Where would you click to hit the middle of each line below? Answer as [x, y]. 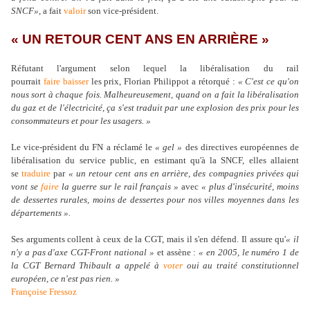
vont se [26, 187]
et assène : [176, 253]
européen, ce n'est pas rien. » [65, 279]
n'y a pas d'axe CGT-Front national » [83, 253]
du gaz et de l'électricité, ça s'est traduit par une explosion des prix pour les [155, 108]
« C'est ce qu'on [268, 82]
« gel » [169, 147]
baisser [75, 82]
